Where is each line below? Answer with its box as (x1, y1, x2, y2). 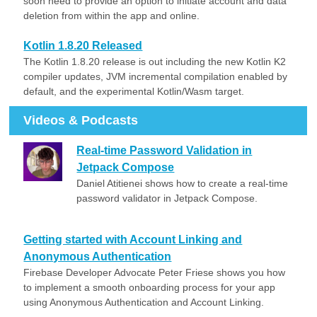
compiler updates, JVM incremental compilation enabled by (23, 71, 288, 82)
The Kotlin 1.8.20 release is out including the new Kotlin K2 (23, 56, 287, 67)
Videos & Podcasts (23, 113, 139, 127)
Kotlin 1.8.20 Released (23, 40, 143, 52)
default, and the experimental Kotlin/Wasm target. (23, 86, 245, 97)
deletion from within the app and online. (23, 10, 200, 21)
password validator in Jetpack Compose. (76, 192, 258, 204)
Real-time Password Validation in (76, 144, 253, 156)
